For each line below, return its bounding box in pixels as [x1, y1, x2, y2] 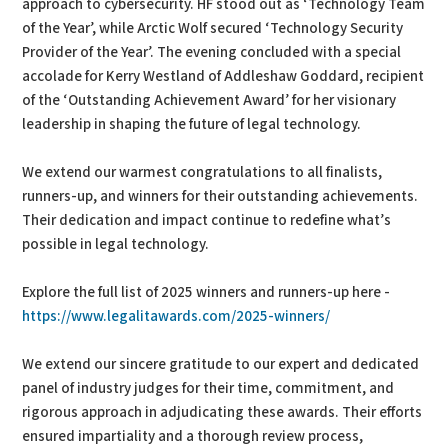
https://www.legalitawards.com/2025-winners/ [22, 307, 331, 327]
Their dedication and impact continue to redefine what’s [22, 211, 392, 231]
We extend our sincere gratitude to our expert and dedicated [22, 355, 420, 375]
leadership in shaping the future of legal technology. [22, 115, 362, 135]
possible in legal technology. [22, 235, 210, 255]
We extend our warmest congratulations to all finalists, [22, 163, 383, 183]
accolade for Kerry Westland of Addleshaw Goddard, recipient [22, 67, 425, 87]
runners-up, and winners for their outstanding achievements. [22, 187, 419, 207]
